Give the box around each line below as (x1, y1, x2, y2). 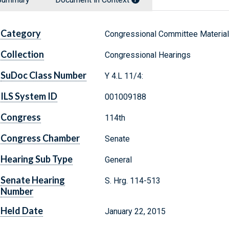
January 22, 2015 (104, 207, 166, 217)
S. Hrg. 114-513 (104, 176, 161, 186)
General (104, 155, 132, 165)
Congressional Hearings (104, 50, 191, 60)
